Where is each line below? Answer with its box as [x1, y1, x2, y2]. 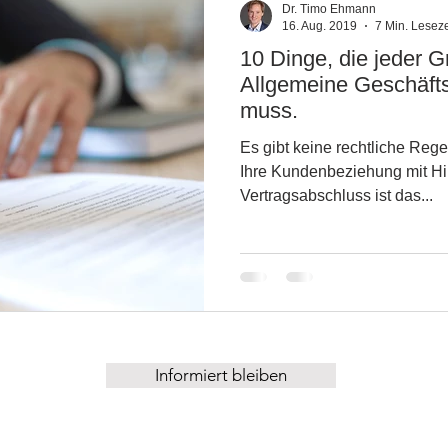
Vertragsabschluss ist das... [240, 187, 433, 204]
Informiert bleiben [155, 365, 287, 386]
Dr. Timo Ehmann [282, 2, 376, 16]
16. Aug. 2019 [282, 18, 357, 33]
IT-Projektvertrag [81, 65, 198, 82]
